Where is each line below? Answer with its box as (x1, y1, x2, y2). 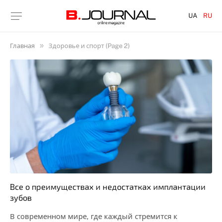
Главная (10, 42, 35, 50)
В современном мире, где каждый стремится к (10, 212, 177, 221)
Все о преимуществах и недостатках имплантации (10, 181, 206, 191)
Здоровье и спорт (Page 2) (49, 42, 130, 50)
